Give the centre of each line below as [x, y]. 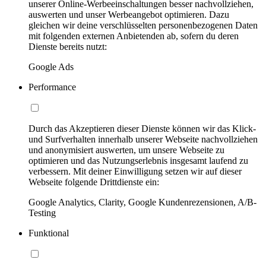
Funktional [49, 233]
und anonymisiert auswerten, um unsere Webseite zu [126, 150]
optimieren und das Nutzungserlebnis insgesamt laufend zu [138, 160]
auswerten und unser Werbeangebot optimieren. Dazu [129, 14]
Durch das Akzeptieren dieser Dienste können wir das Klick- [142, 128]
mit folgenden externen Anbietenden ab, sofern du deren [134, 36]
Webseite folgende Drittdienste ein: [94, 182]
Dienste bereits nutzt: [68, 46]
